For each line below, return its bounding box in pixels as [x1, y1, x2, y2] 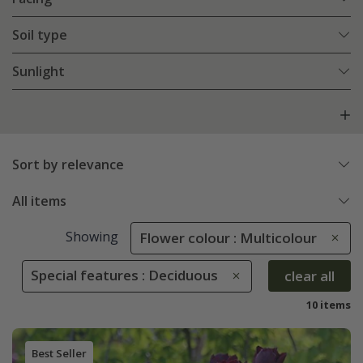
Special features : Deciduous [31, 266, 218, 285]
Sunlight [12, 62, 65, 81]
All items [12, 192, 66, 211]
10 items [306, 297, 351, 313]
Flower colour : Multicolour [139, 228, 317, 248]
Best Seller [31, 346, 87, 361]
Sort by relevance [12, 156, 124, 174]
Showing [65, 228, 118, 246]
